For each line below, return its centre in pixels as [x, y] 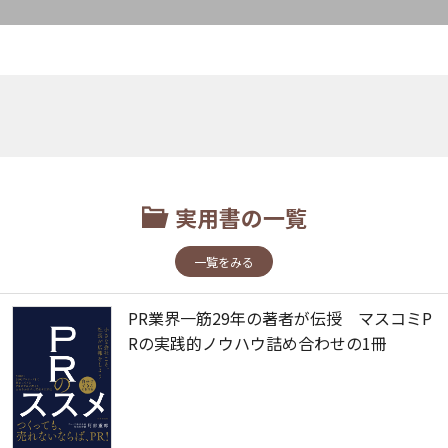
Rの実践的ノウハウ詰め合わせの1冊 [257, 343]
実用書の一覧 [240, 217]
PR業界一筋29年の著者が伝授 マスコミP [280, 318]
